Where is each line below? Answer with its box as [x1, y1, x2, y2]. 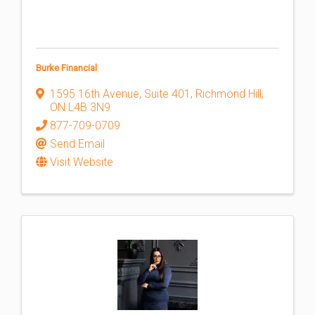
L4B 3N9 [68, 101, 110, 114]
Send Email [50, 137, 105, 150]
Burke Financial [36, 63, 97, 73]
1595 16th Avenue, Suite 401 [50, 87, 191, 101]
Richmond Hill [195, 87, 262, 101]
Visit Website [50, 155, 113, 169]
